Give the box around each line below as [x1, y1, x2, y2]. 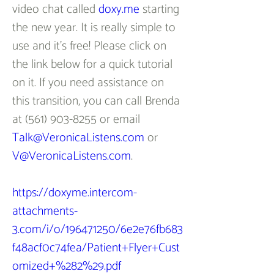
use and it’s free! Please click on [12, 36, 169, 56]
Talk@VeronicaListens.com [12, 128, 144, 148]
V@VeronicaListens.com [12, 146, 131, 166]
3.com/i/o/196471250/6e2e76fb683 [12, 220, 183, 240]
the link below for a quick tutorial [12, 54, 176, 75]
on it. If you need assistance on [12, 73, 167, 93]
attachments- [12, 201, 78, 221]
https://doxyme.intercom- [12, 183, 137, 203]
